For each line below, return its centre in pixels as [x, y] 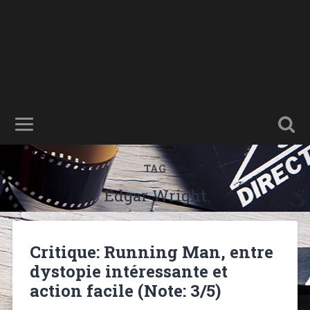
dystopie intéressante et [128, 271]
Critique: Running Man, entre [151, 252]
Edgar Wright [155, 195]
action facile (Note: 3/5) [125, 290]
